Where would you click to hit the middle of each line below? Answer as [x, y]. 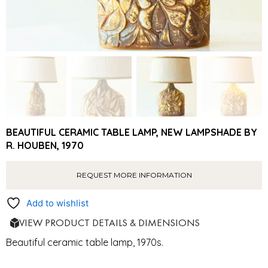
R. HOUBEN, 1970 [45, 145]
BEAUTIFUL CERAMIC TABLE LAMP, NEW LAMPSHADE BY [132, 132]
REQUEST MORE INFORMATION [134, 175]
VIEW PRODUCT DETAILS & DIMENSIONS [109, 222]
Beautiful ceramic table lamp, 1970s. [85, 242]
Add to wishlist [57, 203]
